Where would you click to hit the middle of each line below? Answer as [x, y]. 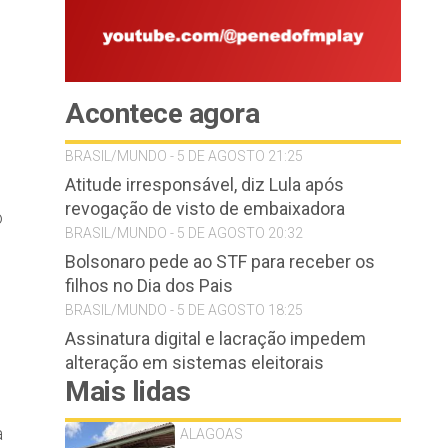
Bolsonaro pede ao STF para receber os [220, 261]
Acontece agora [162, 113]
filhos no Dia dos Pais [149, 285]
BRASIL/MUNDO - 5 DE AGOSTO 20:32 [184, 233]
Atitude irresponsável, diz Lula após [204, 184]
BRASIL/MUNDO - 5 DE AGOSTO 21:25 [184, 156]
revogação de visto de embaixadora [205, 208]
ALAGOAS [211, 434]
